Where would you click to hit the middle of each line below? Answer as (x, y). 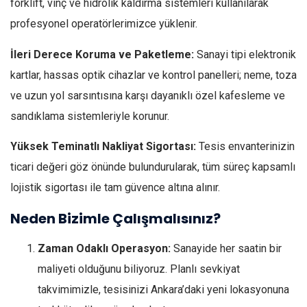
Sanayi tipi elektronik (245, 54)
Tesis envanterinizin (245, 147)
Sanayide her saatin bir (226, 248)
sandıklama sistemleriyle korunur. (90, 116)
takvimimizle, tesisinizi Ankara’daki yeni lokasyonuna (163, 289)
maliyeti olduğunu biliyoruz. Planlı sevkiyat (139, 269)
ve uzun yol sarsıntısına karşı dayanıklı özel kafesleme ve (148, 95)
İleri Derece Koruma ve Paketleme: (102, 54)
